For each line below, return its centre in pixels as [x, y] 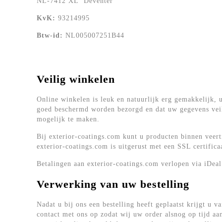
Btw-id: [50, 35]
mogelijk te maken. [68, 119]
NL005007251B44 [94, 35]
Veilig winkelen [76, 79]
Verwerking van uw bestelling [113, 184]
